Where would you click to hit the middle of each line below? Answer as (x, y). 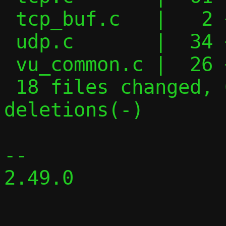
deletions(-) (74, 110)
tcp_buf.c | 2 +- (10, 19)
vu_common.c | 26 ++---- (10, 64)
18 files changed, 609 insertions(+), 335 (10, 87)
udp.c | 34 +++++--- (10, 42)
